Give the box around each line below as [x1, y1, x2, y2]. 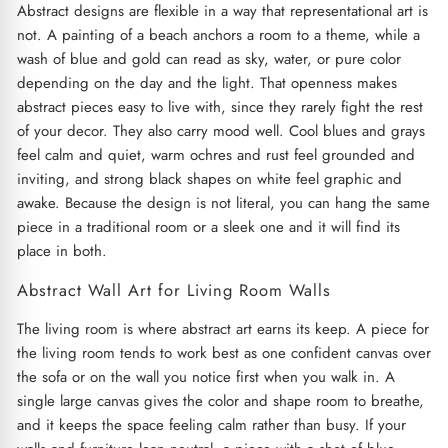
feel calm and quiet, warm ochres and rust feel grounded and [16, 143, 415, 166]
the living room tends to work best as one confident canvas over [16, 341, 431, 364]
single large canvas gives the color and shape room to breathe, [16, 389, 424, 412]
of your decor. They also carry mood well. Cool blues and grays [16, 119, 425, 142]
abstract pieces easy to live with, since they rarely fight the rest [16, 95, 423, 118]
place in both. [16, 239, 107, 262]
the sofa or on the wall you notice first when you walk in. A [16, 365, 395, 388]
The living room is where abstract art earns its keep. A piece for [16, 317, 429, 340]
